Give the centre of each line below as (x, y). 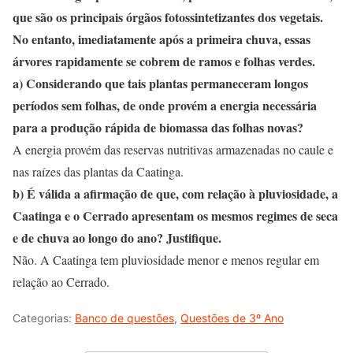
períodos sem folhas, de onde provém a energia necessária (165, 105)
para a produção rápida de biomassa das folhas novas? (158, 127)
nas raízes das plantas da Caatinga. (98, 171)
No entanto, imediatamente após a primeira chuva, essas (162, 39)
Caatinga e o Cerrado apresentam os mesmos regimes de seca (175, 216)
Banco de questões (124, 318)
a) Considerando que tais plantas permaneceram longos (160, 83)
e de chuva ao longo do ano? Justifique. (117, 238)
